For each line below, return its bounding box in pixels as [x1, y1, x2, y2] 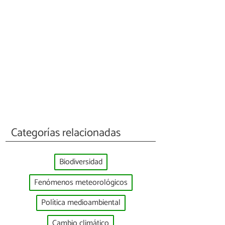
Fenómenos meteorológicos [34, 175, 128, 189]
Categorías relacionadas [11, 123, 121, 142]
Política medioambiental [41, 196, 121, 210]
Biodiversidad [59, 155, 102, 169]
